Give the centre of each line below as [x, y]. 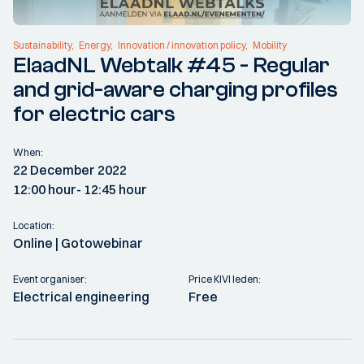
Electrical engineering [81, 297]
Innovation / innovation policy [182, 45]
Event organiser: [50, 279]
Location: [34, 225]
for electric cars [94, 114]
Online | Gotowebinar [78, 243]
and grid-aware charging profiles [175, 89]
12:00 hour [45, 189]
